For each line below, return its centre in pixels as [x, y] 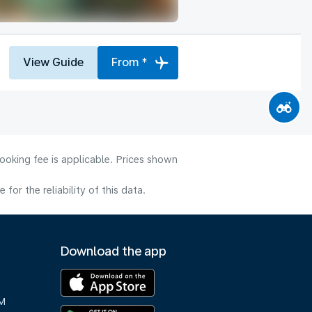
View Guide [53, 62]
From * [130, 62]
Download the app [114, 251]
